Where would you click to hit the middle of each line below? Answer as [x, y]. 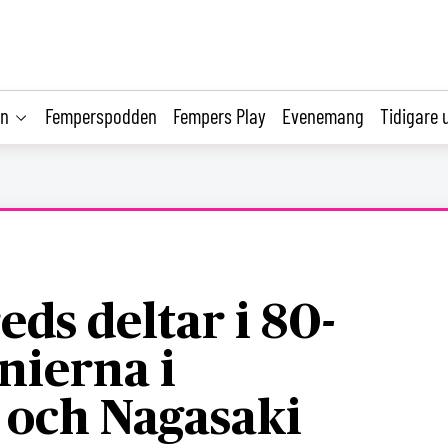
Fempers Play [219, 115]
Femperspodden [101, 115]
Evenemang [323, 115]
